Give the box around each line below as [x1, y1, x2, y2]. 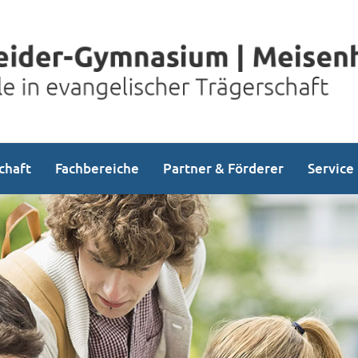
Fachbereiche [55, 159, 139, 177]
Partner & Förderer [163, 159, 284, 177]
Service [308, 159, 354, 177]
